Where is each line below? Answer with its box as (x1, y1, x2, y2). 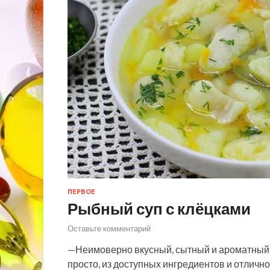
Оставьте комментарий (67, 224, 151, 234)
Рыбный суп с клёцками (67, 198, 251, 218)
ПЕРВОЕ (67, 187, 95, 195)
